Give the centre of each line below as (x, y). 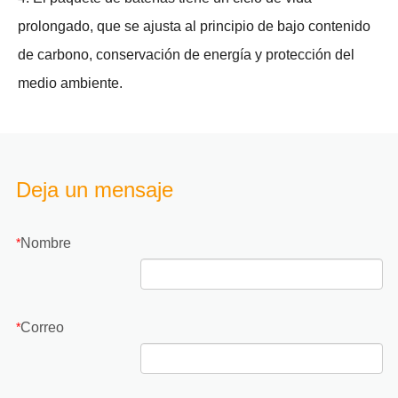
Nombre (45, 243)
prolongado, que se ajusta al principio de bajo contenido (194, 26)
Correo (42, 327)
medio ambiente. (70, 83)
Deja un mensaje (94, 190)
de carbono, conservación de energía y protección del (186, 55)
